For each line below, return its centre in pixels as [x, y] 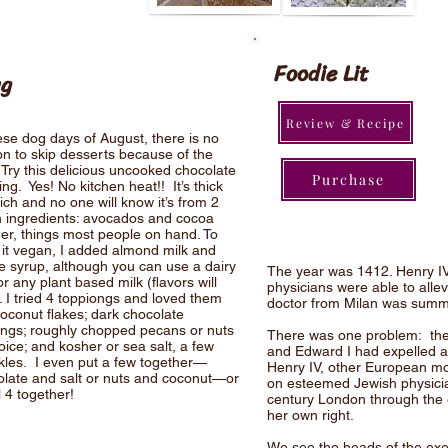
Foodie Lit [321, 73]
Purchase [348, 179]
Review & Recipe [345, 122]
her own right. [310, 415]
